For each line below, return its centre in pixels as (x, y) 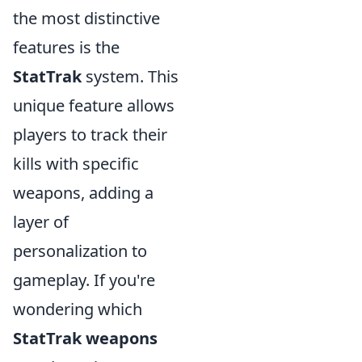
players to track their (90, 135)
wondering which (78, 309)
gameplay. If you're (84, 280)
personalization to (80, 251)
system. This (130, 76)
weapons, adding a (83, 193)
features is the (66, 47)
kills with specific (76, 164)
